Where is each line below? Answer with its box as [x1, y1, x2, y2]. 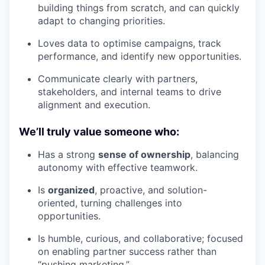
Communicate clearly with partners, [38, 72, 198, 85]
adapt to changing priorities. [38, 14, 165, 27]
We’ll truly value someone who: [19, 125, 179, 138]
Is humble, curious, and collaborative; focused [38, 232, 243, 244]
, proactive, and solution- [95, 183, 207, 196]
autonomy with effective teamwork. [38, 161, 198, 173]
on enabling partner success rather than [38, 245, 216, 257]
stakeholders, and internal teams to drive [38, 85, 221, 98]
